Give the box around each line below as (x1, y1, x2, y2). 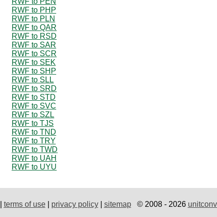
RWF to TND (12, 127, 56, 136)
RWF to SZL (12, 110, 54, 119)
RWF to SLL (12, 75, 54, 84)
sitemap (104, 200, 131, 208)
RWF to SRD (12, 84, 57, 93)
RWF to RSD (12, 31, 57, 40)
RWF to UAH (12, 154, 57, 162)
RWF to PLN (12, 14, 55, 23)
